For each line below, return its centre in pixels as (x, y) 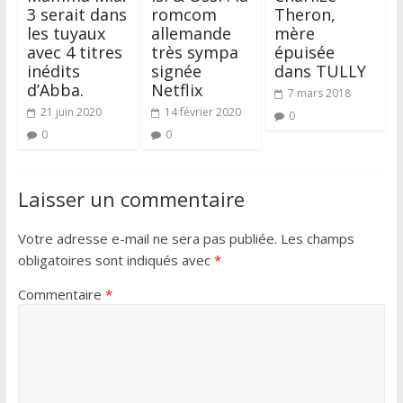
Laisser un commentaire (131, 198)
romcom (184, 14)
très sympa (194, 52)
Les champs (317, 238)
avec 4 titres (74, 52)
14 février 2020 (202, 112)
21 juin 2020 (71, 112)
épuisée (305, 52)
